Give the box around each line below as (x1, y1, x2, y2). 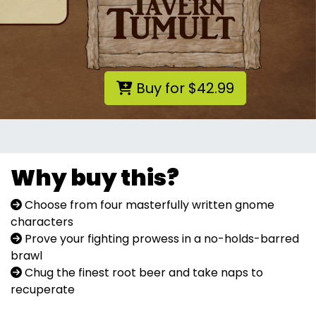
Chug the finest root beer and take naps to (22, 265, 263, 281)
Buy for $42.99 (132, 78, 234, 98)
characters (11, 214, 73, 230)
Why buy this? (11, 162, 179, 193)
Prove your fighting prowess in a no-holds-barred (22, 231, 299, 247)
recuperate (11, 281, 75, 298)
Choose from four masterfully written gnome (22, 197, 274, 213)
